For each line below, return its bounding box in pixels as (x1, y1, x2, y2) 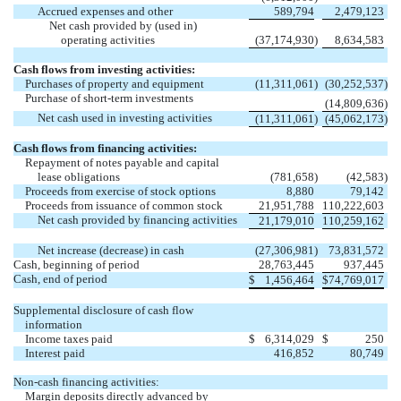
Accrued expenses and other (37, 4, 173, 18)
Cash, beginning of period (13, 257, 140, 271)
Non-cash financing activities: (13, 374, 159, 388)
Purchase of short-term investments (25, 90, 194, 105)
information (25, 317, 83, 331)
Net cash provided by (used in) (49, 18, 197, 32)
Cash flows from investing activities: (13, 62, 195, 76)
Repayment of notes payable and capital (25, 155, 220, 169)
